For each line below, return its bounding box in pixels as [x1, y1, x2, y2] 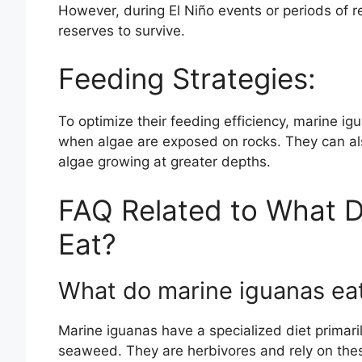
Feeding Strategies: [58, 61, 316, 96]
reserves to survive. [58, 22, 185, 39]
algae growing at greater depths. [58, 154, 271, 170]
